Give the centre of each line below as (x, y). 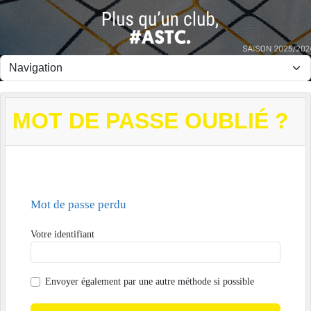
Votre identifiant (62, 235)
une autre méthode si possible (196, 282)
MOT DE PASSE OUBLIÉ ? (151, 121)
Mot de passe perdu (78, 205)
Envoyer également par (92, 282)
